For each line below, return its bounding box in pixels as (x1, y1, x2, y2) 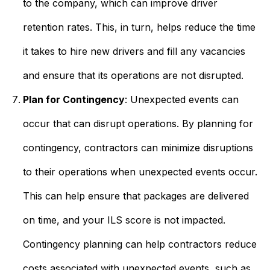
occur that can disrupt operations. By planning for (22, 118, 253, 130)
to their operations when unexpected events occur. (22, 166, 257, 178)
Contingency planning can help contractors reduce (22, 238, 257, 250)
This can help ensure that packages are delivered (22, 190, 249, 202)
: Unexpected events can (124, 93, 239, 105)
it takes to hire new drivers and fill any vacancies (22, 45, 245, 57)
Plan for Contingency (22, 93, 125, 105)
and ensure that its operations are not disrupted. (22, 69, 243, 81)
